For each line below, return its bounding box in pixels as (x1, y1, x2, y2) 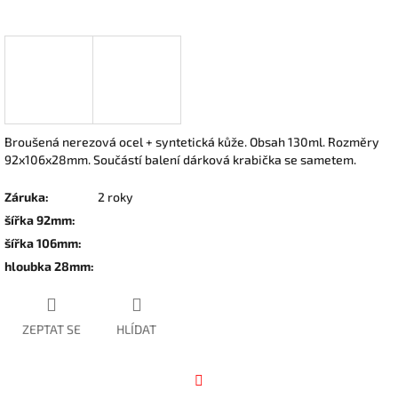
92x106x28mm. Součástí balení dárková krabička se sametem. (4, 151, 356, 167)
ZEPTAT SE (22, 322, 81, 338)
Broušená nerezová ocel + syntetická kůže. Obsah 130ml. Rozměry (4, 133, 379, 149)
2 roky (98, 188, 133, 204)
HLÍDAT (116, 322, 156, 338)
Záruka (4, 188, 45, 204)
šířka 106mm (4, 235, 78, 251)
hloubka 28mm (4, 258, 91, 274)
